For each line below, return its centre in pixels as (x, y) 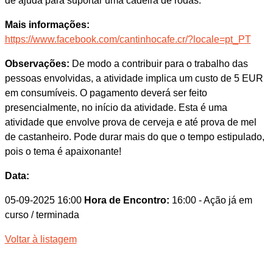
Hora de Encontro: (126, 200)
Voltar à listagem (41, 239)
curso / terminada (42, 215)
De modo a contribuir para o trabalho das (158, 64)
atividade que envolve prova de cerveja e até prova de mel (130, 122)
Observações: (37, 64)
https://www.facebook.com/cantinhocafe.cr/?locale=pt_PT (128, 39)
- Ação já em (225, 200)
